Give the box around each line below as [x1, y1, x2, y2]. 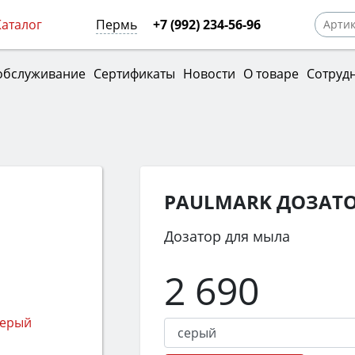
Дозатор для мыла [164, 227, 290, 246]
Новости [182, 64, 235, 82]
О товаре [242, 64, 299, 82]
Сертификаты [93, 64, 175, 82]
